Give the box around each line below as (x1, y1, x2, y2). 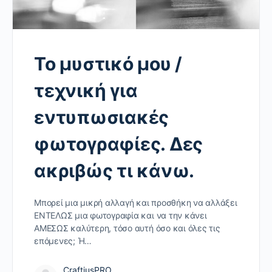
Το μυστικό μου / (34, 52, 183, 75)
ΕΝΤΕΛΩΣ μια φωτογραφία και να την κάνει (34, 209, 207, 220)
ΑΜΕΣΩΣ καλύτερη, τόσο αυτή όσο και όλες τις (34, 222, 220, 233)
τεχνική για (34, 79, 138, 101)
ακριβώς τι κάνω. (34, 159, 195, 182)
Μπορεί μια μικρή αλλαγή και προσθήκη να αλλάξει (34, 197, 237, 208)
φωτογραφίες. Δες (34, 132, 203, 155)
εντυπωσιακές (34, 106, 169, 128)
